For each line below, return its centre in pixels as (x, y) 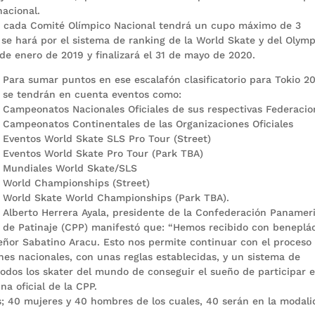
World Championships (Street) (77, 182)
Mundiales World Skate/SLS (70, 168)
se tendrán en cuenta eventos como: (92, 94)
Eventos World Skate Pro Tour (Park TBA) (103, 153)
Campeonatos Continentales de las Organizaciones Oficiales (148, 123)
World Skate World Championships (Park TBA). (116, 197)
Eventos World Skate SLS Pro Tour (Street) (107, 138)
